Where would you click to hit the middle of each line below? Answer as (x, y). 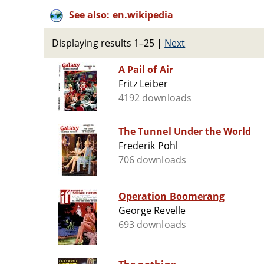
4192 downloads (155, 98)
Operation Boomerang (171, 197)
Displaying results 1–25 (103, 43)
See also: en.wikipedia (121, 15)
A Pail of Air (146, 70)
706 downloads (152, 160)
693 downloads (152, 225)
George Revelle (152, 211)
